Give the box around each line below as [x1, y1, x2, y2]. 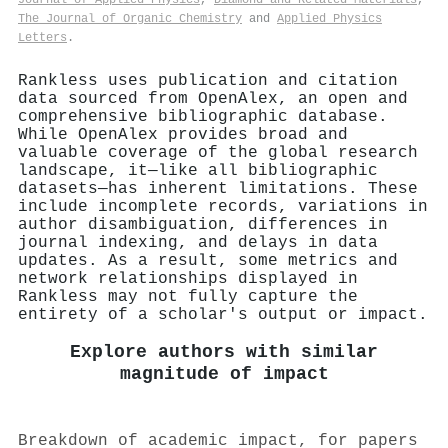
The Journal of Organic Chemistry [18, 11, 242, 26]
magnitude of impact [119, 363, 329, 385]
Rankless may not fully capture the [18, 287, 358, 306]
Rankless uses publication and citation [18, 71, 398, 90]
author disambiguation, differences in [18, 215, 388, 234]
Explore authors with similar [70, 341, 378, 363]
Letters [18, 30, 67, 45]
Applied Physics [277, 11, 382, 26]
